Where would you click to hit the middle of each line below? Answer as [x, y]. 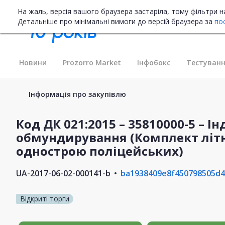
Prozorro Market [92, 62]
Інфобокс [154, 62]
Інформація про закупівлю [77, 94]
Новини [33, 62]
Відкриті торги [45, 198]
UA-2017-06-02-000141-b [63, 173]
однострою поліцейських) [100, 151]
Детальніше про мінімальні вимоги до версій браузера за [116, 21]
